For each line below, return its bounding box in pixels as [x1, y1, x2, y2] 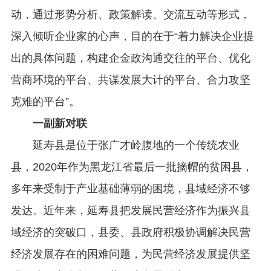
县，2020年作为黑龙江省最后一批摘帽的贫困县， [10, 161, 253, 174]
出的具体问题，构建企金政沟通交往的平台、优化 [10, 52, 250, 65]
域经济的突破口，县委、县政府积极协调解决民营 [10, 226, 250, 239]
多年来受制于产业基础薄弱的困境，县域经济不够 [10, 183, 250, 195]
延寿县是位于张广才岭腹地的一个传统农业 [10, 139, 240, 152]
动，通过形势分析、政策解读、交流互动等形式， [10, 8, 250, 21]
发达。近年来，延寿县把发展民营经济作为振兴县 [10, 204, 250, 217]
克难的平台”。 [10, 96, 80, 108]
